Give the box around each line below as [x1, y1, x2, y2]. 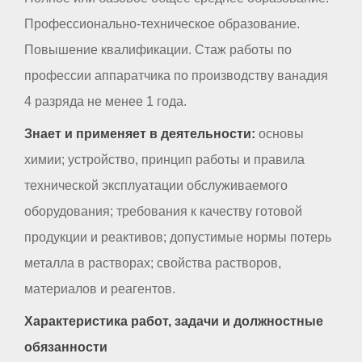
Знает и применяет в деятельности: [24, 126, 255, 141]
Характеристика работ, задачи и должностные [24, 314, 323, 328]
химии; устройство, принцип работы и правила [24, 152, 305, 166]
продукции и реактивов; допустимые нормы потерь [24, 229, 331, 244]
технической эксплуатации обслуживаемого [24, 178, 288, 192]
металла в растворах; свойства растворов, [24, 255, 281, 270]
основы [255, 126, 304, 141]
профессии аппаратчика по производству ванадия [24, 68, 328, 82]
